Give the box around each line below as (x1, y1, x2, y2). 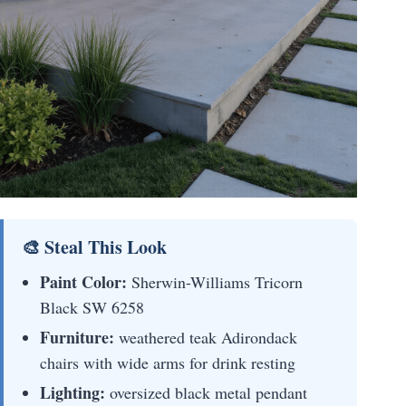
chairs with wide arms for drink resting (40, 352, 295, 374)
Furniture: (40, 325, 114, 350)
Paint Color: (40, 270, 127, 295)
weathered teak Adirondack (114, 326, 297, 349)
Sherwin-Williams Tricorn (127, 271, 303, 294)
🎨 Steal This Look (22, 234, 167, 261)
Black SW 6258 (40, 296, 144, 319)
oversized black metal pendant (105, 382, 307, 404)
